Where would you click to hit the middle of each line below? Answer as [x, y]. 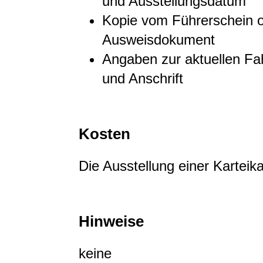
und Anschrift [143, 78]
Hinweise [111, 221]
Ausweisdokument [159, 39]
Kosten [104, 134]
